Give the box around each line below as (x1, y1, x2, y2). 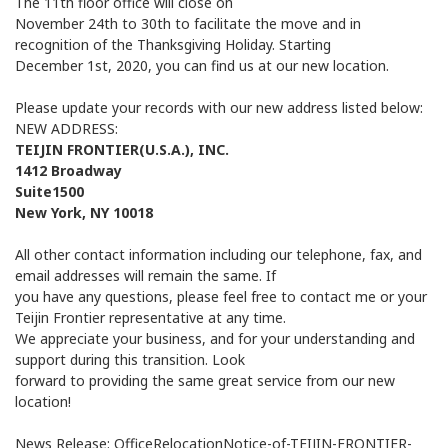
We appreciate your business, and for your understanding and (15, 329, 415, 349)
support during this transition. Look (15, 350, 245, 370)
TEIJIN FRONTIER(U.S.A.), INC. (15, 140, 229, 160)
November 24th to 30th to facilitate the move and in (15, 14, 361, 34)
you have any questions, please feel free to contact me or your (15, 287, 427, 307)
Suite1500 (15, 182, 84, 202)
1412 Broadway (15, 161, 122, 181)
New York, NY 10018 (15, 203, 153, 223)
